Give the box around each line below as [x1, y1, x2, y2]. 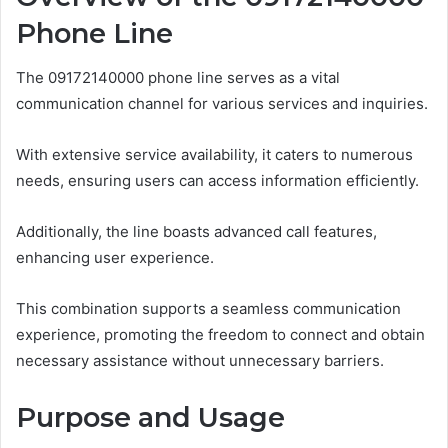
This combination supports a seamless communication [16, 299, 401, 319]
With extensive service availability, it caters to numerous [16, 145, 413, 165]
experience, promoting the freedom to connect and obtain [16, 325, 425, 345]
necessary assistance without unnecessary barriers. [16, 351, 384, 371]
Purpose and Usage [16, 401, 285, 435]
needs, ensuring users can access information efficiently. [16, 171, 419, 191]
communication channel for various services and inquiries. [16, 94, 428, 114]
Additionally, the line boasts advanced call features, [16, 222, 377, 242]
